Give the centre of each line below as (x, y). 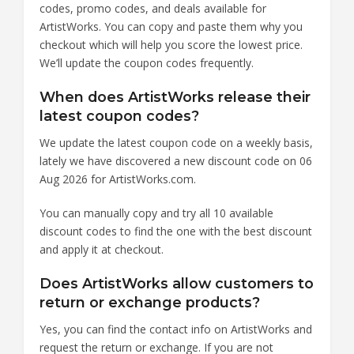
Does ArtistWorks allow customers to (177, 283)
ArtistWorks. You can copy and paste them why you (171, 26)
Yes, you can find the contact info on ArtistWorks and (176, 329)
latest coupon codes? (119, 115)
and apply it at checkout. (102, 249)
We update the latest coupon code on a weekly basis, (176, 142)
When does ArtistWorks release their (175, 96)
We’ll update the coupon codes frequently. (147, 62)
